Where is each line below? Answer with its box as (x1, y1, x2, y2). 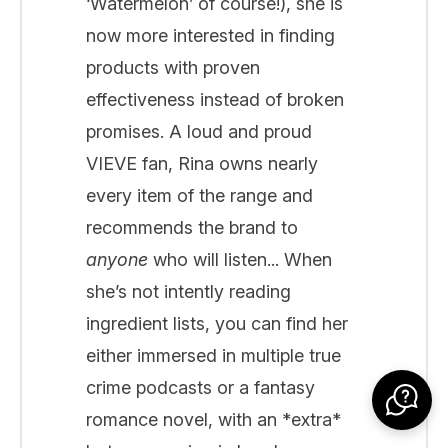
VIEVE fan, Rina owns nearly (86, 152, 318, 174)
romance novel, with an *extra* (86, 408, 341, 430)
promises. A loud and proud (86, 120, 312, 142)
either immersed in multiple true (86, 344, 341, 366)
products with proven (86, 56, 260, 78)
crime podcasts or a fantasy (86, 376, 315, 398)
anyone (86, 248, 148, 270)
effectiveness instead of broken (86, 88, 344, 110)
